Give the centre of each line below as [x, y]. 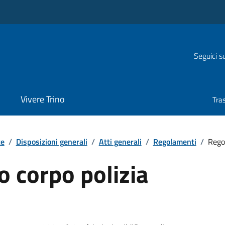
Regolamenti [175, 141]
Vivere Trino [42, 99]
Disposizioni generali [51, 141]
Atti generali [120, 141]
